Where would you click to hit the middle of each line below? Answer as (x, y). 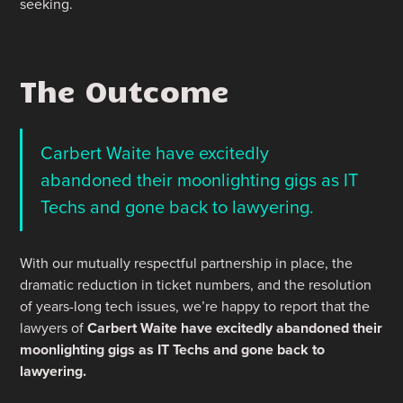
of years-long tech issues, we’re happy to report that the (195, 307)
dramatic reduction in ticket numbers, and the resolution (196, 285)
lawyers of (54, 328)
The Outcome (125, 90)
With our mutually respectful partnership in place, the (187, 264)
